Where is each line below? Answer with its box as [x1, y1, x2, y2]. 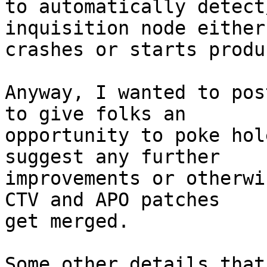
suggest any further [5, 146, 220, 167]
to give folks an [5, 103, 186, 125]
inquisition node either [5, 17, 265, 39]
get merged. [5, 210, 129, 232]
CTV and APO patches [5, 189, 220, 210]
